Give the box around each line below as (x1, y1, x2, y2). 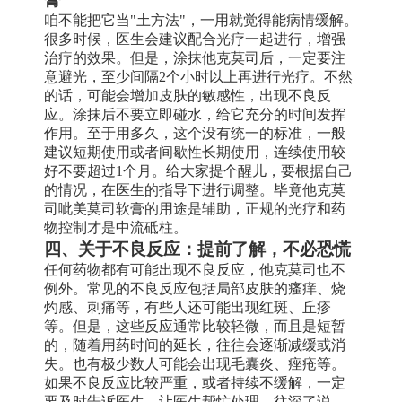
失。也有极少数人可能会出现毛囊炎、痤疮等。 (44, 355, 345, 371)
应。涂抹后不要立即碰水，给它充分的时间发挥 (44, 106, 345, 122)
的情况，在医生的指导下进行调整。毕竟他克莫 (44, 181, 345, 197)
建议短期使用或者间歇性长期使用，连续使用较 (44, 144, 345, 160)
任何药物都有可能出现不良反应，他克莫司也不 (44, 261, 345, 277)
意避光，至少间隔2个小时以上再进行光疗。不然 (44, 68, 353, 84)
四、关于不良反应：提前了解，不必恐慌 (44, 239, 351, 258)
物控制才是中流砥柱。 (44, 219, 188, 235)
